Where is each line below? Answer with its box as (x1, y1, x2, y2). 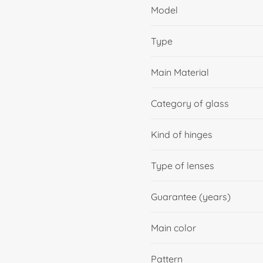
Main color (151, 222, 196, 234)
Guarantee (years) (151, 191, 231, 203)
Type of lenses (151, 160, 214, 172)
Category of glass (151, 97, 229, 110)
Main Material (151, 66, 209, 79)
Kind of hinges (151, 129, 213, 141)
